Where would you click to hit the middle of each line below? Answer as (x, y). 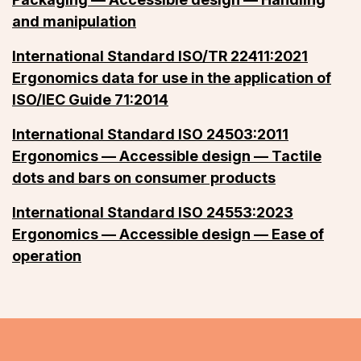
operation (47, 256)
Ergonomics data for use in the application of (172, 78)
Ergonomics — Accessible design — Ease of (168, 234)
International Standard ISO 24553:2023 (153, 213)
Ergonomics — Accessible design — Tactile (167, 156)
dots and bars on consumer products (144, 178)
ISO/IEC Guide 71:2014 (90, 100)
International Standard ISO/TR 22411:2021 (160, 56)
